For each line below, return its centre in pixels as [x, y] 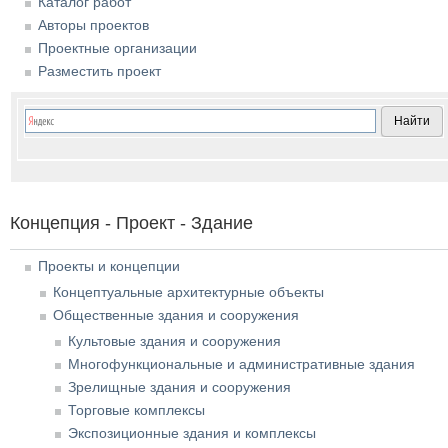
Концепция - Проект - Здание [131, 222]
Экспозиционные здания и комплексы [192, 432]
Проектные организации [117, 47]
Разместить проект [99, 70]
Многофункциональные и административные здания [241, 363]
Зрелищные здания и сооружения [179, 386]
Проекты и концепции [109, 265]
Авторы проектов [93, 24]
